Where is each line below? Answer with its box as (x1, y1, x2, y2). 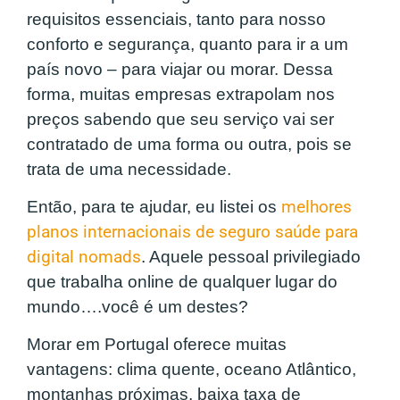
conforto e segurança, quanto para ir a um (27, 34, 348, 54)
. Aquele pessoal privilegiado (141, 246, 361, 266)
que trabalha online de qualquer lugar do (27, 271, 337, 291)
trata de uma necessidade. (27, 159, 231, 179)
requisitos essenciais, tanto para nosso (27, 9, 326, 29)
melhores (281, 196, 352, 217)
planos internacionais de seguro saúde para (27, 221, 358, 242)
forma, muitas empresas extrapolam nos (27, 84, 335, 104)
